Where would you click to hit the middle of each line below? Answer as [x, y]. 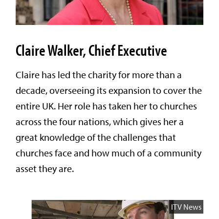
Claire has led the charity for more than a [99, 74]
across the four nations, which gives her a [100, 121]
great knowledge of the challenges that [96, 137]
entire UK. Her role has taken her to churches [106, 106]
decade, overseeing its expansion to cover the [109, 90]
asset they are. [45, 168]
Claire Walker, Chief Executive [91, 50]
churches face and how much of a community [109, 153]
